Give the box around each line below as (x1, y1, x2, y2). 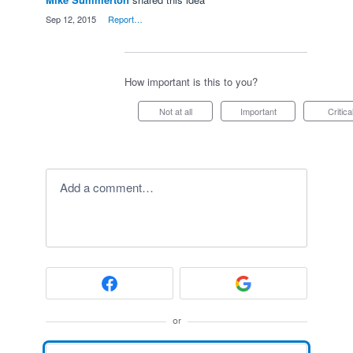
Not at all (165, 105, 192, 117)
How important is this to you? (124, 74, 258, 89)
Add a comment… (68, 179, 154, 195)
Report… (108, 13, 143, 25)
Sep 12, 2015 (46, 13, 96, 25)
